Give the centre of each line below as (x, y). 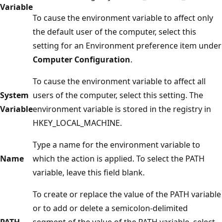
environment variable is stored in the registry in (122, 109)
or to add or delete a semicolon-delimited (110, 208)
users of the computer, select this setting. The (118, 95)
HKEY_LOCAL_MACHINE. (77, 123)
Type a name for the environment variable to (116, 144)
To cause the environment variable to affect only (123, 18)
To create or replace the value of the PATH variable (127, 194)
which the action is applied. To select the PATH (119, 158)
